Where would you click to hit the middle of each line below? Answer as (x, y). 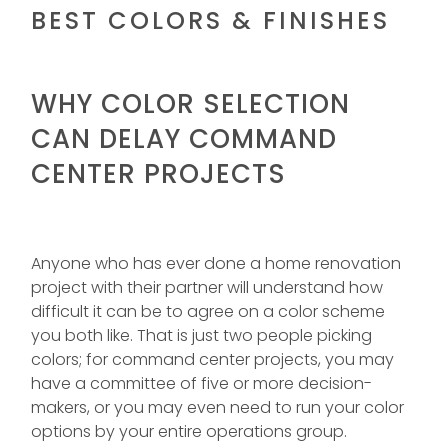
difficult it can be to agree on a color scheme (208, 311)
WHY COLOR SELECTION (190, 103)
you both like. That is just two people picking (201, 335)
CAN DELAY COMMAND (184, 138)
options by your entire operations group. (189, 431)
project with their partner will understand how (207, 287)
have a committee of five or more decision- (201, 383)
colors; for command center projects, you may (212, 359)
